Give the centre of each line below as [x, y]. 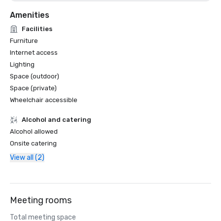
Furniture [24, 41]
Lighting [22, 64]
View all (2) [27, 158]
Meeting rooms [41, 200]
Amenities [30, 15]
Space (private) [33, 88]
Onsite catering [33, 143]
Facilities [37, 29]
